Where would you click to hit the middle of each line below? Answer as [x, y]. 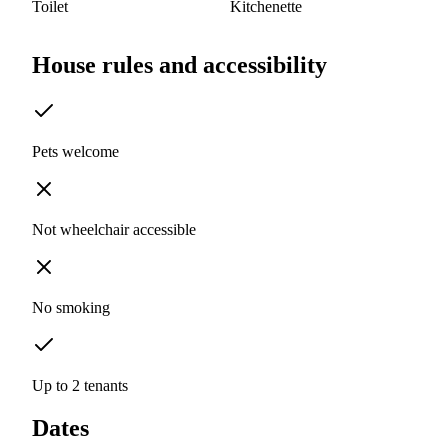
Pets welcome [75, 152]
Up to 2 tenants [80, 386]
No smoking [71, 308]
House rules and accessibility [179, 65]
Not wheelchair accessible [114, 230]
